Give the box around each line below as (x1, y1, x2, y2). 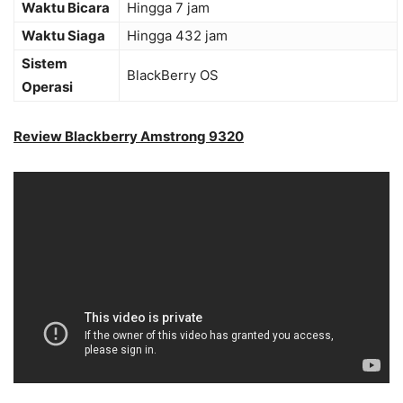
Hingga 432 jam (127, 27, 228, 45)
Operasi (22, 78, 73, 96)
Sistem (22, 55, 67, 73)
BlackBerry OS (127, 67, 219, 85)
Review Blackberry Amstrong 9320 (13, 128, 244, 146)
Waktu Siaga (22, 27, 105, 45)
